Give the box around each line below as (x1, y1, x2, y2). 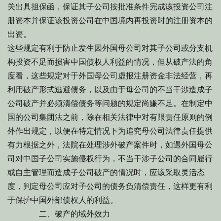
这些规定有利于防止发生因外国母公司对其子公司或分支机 (7, 43, 213, 53)
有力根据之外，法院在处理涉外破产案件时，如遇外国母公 (7, 140, 213, 149)
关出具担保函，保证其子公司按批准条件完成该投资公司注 (7, 2, 213, 11)
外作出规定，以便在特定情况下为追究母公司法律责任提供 (7, 126, 213, 136)
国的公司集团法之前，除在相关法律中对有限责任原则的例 (7, 112, 213, 122)
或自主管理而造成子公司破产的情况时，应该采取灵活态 (7, 168, 205, 177)
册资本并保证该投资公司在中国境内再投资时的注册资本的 (7, 16, 213, 25)
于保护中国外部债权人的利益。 (7, 195, 118, 205)
